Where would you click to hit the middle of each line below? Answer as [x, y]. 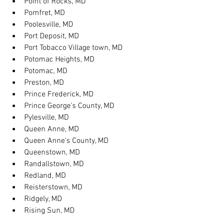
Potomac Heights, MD [59, 60]
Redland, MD [45, 176]
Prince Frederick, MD [59, 94]
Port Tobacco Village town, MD [73, 48]
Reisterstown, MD [53, 187]
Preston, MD [44, 83]
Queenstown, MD [52, 153]
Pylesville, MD [46, 118]
